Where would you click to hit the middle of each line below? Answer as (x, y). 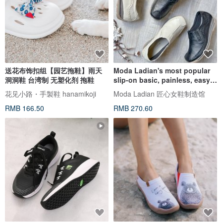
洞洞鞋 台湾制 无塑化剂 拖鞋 (50, 80)
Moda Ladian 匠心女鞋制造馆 (159, 94)
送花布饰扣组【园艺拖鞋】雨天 (54, 71)
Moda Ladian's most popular (162, 71)
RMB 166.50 (25, 108)
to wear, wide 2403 (144, 89)
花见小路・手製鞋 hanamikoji (51, 94)
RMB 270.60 (133, 108)
